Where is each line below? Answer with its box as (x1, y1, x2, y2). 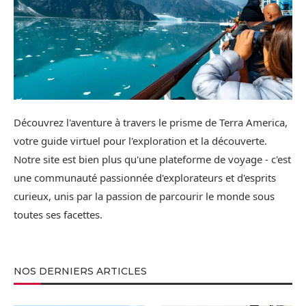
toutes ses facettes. (14, 207, 102, 221)
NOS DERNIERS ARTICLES (14, 264, 147, 277)
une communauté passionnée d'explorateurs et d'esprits (14, 170, 276, 184)
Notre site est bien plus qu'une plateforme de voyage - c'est (14, 152, 291, 166)
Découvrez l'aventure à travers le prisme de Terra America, (14, 115, 288, 129)
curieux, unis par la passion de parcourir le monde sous (14, 189, 275, 203)
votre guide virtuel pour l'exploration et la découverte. (14, 133, 267, 148)
